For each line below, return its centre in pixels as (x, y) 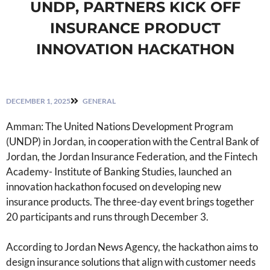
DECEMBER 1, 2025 (38, 101)
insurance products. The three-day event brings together (130, 201)
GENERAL (99, 101)
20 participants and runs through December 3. (107, 216)
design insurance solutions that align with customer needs (131, 262)
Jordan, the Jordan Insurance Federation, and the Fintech (132, 156)
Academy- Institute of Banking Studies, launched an (119, 171)
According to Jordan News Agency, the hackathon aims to (132, 247)
